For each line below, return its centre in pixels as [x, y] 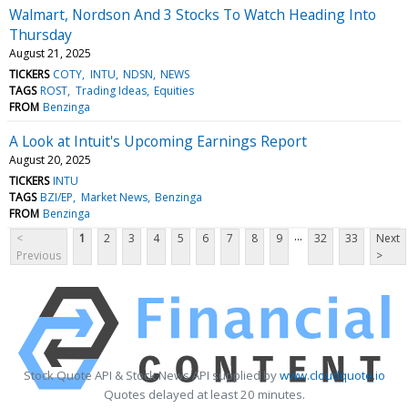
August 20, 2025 [50, 159]
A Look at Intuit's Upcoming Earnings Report [158, 141]
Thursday [41, 34]
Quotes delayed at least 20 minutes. [204, 394]
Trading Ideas [111, 90]
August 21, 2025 [50, 53]
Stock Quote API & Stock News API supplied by [151, 375]
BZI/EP [57, 197]
